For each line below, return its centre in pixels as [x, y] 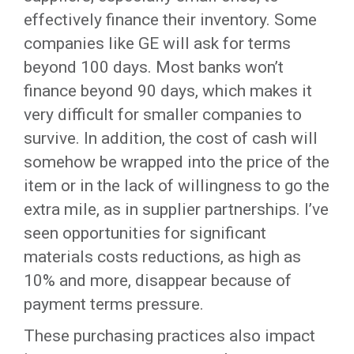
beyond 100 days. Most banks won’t [154, 67]
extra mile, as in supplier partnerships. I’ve [176, 209]
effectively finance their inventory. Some [170, 20]
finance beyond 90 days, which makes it [168, 91]
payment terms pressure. [114, 304]
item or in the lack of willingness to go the [177, 186]
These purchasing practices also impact [169, 336]
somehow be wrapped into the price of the [177, 162]
